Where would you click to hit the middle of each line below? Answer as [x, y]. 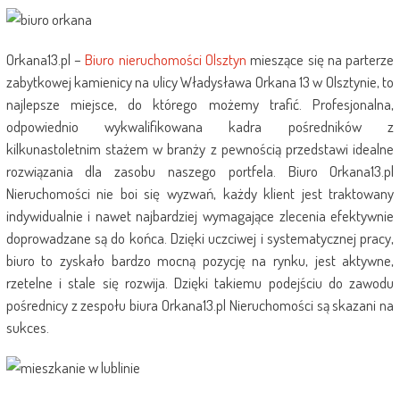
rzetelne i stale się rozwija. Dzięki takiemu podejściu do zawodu [200, 283]
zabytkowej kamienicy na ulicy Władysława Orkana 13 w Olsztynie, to [200, 82]
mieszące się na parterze [321, 60]
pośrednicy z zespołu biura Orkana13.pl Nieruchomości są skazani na [200, 305]
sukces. [27, 328]
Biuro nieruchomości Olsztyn [166, 60]
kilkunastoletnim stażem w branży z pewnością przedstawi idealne [200, 149]
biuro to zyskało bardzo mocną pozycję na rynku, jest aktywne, [200, 261]
